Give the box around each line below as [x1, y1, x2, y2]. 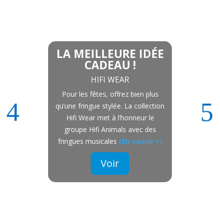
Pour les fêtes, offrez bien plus [61, 89, 159, 99]
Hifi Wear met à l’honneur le [66, 113, 154, 122]
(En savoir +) [118, 137, 163, 146]
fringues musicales [57, 137, 119, 146]
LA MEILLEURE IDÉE [56, 46, 164, 61]
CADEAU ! [84, 57, 136, 73]
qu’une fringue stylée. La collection [55, 101, 165, 110]
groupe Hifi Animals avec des [64, 125, 156, 134]
